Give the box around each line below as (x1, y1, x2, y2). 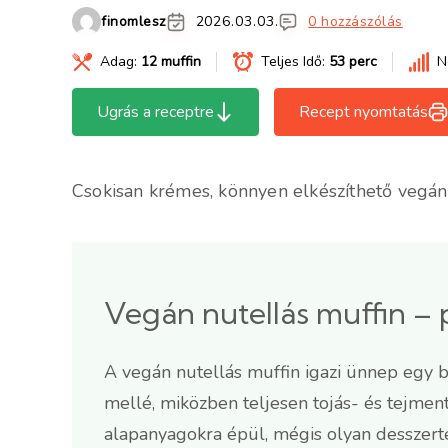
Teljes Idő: (261, 52, 329, 72)
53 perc (329, 52, 377, 72)
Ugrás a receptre (97, 101, 214, 124)
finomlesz (101, 11, 166, 31)
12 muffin (141, 52, 201, 72)
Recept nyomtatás (299, 101, 428, 124)
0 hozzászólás (308, 11, 403, 31)
